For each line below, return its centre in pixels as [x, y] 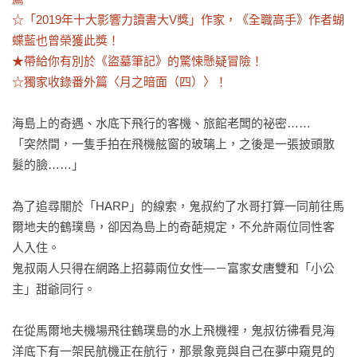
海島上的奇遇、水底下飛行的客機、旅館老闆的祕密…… [161, 123]
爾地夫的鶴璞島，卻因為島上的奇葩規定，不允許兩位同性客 [173, 227]
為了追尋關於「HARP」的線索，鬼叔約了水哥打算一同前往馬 [178, 206]
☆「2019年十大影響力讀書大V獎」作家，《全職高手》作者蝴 [178, 20]
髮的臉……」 [48, 165]
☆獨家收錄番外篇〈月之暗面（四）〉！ [120, 82]
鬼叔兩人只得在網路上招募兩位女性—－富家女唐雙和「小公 [173, 268]
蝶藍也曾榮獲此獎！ [66, 40]
